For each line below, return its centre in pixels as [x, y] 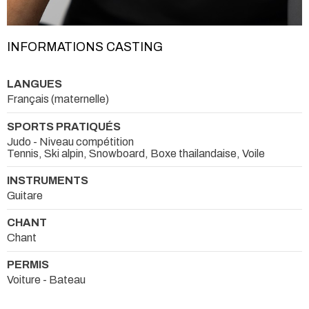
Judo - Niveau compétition [70, 141]
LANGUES [34, 84]
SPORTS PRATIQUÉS [64, 126]
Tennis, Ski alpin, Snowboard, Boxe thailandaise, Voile [136, 153]
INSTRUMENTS [48, 180]
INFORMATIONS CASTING [85, 48]
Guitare [25, 195]
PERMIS [28, 265]
